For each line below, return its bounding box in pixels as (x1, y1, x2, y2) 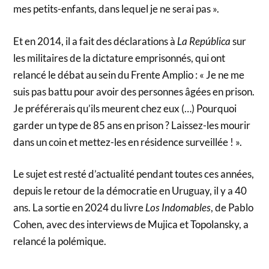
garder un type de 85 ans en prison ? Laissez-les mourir (13, 118, 251, 131)
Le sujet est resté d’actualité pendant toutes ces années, (13, 168, 255, 181)
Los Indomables (145, 201, 211, 214)
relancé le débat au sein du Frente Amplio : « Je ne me (13, 68, 245, 81)
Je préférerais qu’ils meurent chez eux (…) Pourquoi (13, 101, 237, 115)
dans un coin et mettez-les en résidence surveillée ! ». (13, 135, 243, 148)
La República (175, 34, 231, 47)
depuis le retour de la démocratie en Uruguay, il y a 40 (13, 184, 247, 198)
